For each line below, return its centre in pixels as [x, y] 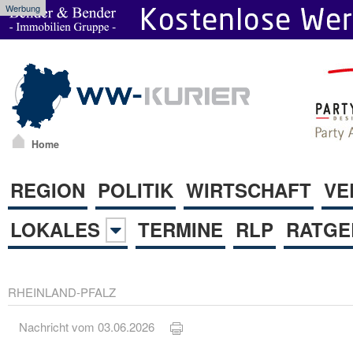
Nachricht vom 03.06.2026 [95, 327]
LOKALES [58, 229]
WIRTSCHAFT [249, 190]
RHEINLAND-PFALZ [62, 292]
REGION [48, 190]
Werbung [23, 8]
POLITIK [136, 190]
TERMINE [180, 229]
